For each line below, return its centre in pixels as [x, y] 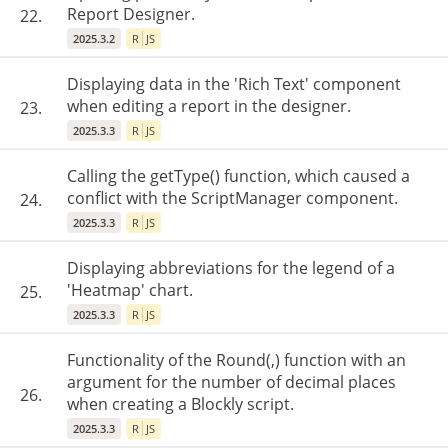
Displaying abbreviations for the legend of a [231, 268]
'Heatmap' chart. [130, 290]
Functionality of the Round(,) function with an [236, 360]
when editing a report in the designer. [209, 106]
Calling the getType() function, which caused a [238, 176]
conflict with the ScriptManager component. [232, 198]
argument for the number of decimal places [231, 382]
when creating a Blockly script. [180, 404]
